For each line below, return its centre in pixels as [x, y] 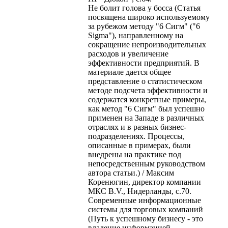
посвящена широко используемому [149, 17]
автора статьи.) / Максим [131, 173]
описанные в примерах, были [139, 145]
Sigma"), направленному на [136, 35]
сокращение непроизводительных [147, 44]
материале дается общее [130, 72]
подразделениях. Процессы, [136, 136]
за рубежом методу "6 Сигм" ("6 [144, 26]
